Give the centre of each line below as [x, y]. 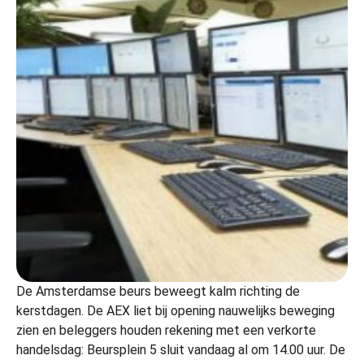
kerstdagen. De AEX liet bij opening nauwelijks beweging [175, 310]
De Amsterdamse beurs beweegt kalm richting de [158, 291]
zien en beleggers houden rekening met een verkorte [166, 330]
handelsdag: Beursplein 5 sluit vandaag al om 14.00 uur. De [181, 349]
